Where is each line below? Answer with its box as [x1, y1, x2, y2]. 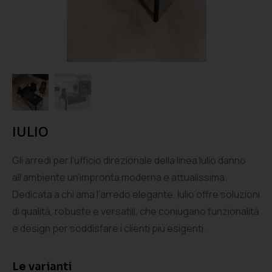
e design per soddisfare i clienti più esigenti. [12, 222, 206, 235]
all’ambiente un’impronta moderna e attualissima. [12, 171, 227, 184]
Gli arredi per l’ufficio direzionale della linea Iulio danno [12, 154, 246, 167]
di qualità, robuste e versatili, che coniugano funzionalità [12, 205, 259, 218]
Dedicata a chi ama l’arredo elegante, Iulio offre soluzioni [12, 188, 260, 201]
